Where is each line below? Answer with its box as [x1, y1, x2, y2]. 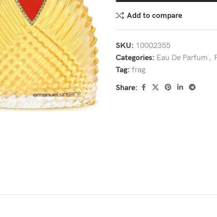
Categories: [116, 53, 155, 62]
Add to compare [127, 11, 183, 20]
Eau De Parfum [156, 53, 208, 62]
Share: [116, 83, 138, 93]
